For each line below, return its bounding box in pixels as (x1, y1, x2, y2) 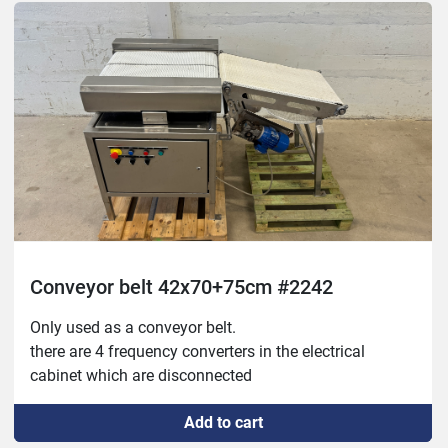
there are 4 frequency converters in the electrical (30, 342, 365, 362)
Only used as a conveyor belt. (30, 318, 236, 338)
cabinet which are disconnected (30, 366, 252, 386)
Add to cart (183, 413, 263, 433)
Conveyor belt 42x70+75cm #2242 (30, 275, 333, 300)
